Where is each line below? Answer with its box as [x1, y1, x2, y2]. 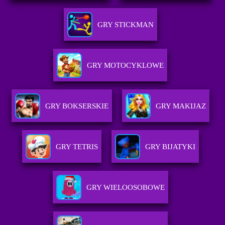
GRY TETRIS [55, 143, 98, 151]
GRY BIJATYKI [145, 143, 195, 151]
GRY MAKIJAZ [155, 102, 206, 110]
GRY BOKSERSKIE [45, 102, 108, 110]
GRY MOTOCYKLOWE [87, 61, 164, 70]
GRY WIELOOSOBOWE [86, 183, 165, 192]
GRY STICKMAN [97, 21, 154, 29]
